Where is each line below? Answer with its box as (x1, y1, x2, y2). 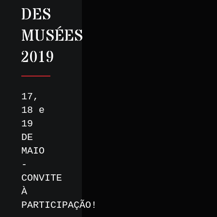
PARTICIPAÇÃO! (21, 200, 97, 211)
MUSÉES (21, 26, 83, 47)
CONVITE (21, 172, 62, 184)
